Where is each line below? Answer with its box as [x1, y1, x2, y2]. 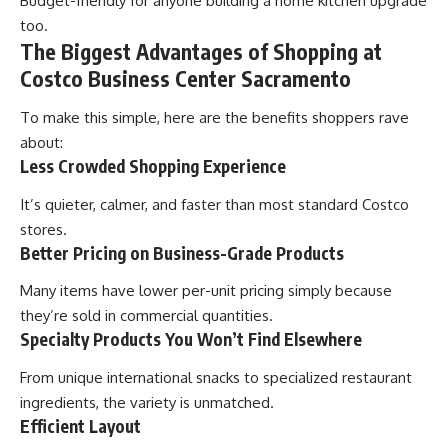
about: [20, 133, 63, 153]
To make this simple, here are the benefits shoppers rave [20, 108, 409, 128]
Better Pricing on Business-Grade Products [20, 241, 344, 264]
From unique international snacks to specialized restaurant [20, 367, 412, 387]
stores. [20, 219, 67, 239]
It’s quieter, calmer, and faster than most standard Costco [20, 194, 409, 214]
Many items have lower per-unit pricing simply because [20, 281, 392, 301]
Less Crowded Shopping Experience [20, 155, 286, 178]
